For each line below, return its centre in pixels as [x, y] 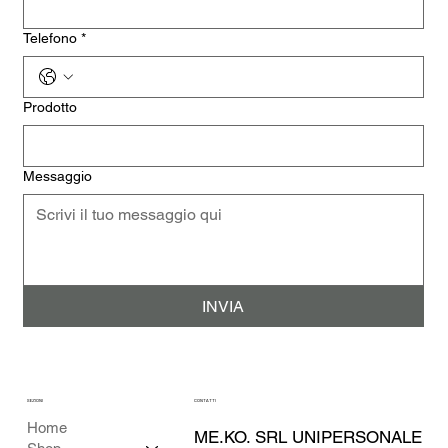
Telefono [50, 37]
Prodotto [50, 106]
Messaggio [58, 175]
